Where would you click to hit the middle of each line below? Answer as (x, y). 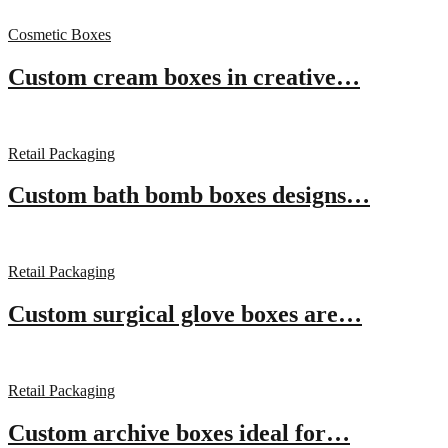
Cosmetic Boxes (59, 34)
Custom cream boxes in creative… (184, 76)
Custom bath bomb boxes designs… (189, 195)
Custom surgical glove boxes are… (185, 314)
